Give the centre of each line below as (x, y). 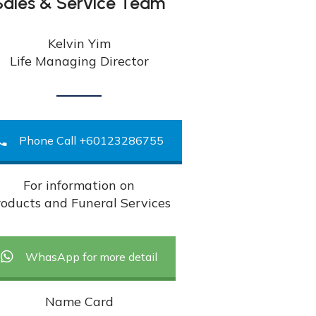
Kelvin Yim (79, 44)
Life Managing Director (79, 61)
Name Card (79, 302)
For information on (79, 186)
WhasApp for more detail (91, 257)
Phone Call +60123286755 (91, 141)
